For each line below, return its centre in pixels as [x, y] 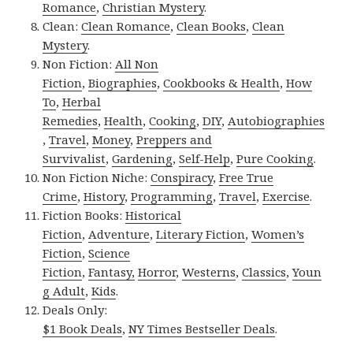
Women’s [278, 234]
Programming [172, 196]
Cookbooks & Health [222, 82]
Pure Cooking [275, 158]
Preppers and [175, 139]
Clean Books [212, 26]
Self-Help [205, 158]
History [104, 196]
